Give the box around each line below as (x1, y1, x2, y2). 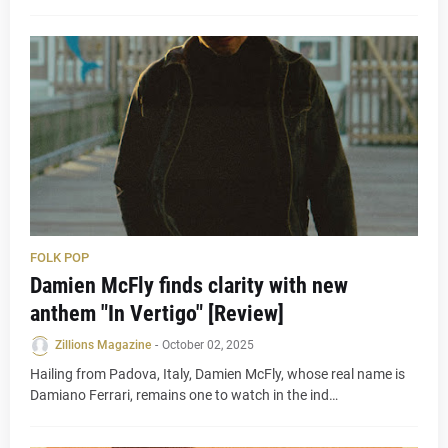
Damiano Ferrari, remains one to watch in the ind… (30, 387, 338, 403)
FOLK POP (30, 250, 89, 265)
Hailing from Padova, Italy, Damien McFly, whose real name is (30, 366, 405, 382)
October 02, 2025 (162, 338, 254, 352)
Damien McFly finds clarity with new (30, 273, 348, 298)
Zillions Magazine (55, 338, 151, 352)
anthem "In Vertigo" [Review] (30, 301, 284, 326)
